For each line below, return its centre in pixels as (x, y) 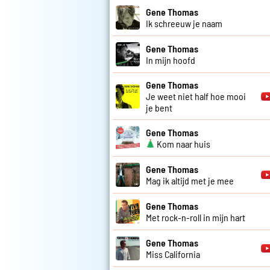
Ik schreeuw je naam (184, 24)
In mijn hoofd (171, 60)
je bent (159, 108)
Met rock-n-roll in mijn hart (196, 218)
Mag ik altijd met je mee (190, 181)
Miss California (173, 254)
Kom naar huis (183, 144)
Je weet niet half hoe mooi (196, 96)
